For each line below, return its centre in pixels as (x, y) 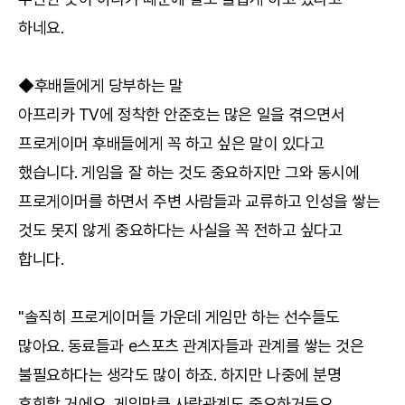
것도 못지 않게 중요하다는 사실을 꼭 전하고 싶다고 (180, 230)
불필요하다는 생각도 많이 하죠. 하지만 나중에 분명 (180, 375)
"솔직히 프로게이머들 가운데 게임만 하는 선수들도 (179, 317)
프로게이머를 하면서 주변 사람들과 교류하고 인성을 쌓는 (199, 201)
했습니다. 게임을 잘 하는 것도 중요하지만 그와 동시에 (189, 172)
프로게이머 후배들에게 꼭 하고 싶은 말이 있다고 (171, 143)
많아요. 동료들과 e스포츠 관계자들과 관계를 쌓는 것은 (191, 346)
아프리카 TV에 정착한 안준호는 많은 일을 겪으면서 (182, 114)
